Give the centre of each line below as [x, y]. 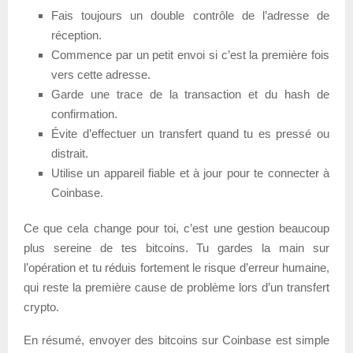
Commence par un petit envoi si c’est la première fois [190, 55]
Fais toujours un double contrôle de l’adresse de [190, 16]
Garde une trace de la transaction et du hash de [190, 95]
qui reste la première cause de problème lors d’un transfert [176, 288]
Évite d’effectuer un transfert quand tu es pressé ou [190, 134]
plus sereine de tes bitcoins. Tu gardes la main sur [176, 248]
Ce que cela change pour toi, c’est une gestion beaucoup [176, 229]
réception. [76, 35]
